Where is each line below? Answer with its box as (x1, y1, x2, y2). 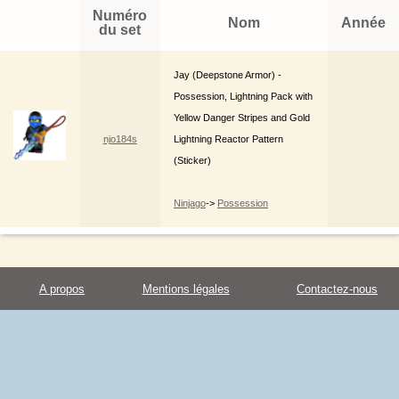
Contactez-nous (296, 281, 378, 296)
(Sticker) (174, 155, 211, 167)
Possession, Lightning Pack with (174, 91, 313, 102)
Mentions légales (142, 281, 230, 296)
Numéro (93, 8, 147, 24)
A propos (39, 281, 85, 296)
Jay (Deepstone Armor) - (174, 69, 281, 81)
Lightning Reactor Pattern (174, 134, 283, 145)
